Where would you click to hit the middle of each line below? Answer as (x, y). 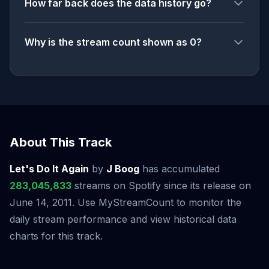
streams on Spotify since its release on (161, 186)
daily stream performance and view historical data (123, 219)
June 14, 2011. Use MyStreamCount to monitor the (125, 202)
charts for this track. (56, 236)
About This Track (61, 142)
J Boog (123, 169)
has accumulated (180, 169)
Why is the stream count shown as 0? (113, 42)
